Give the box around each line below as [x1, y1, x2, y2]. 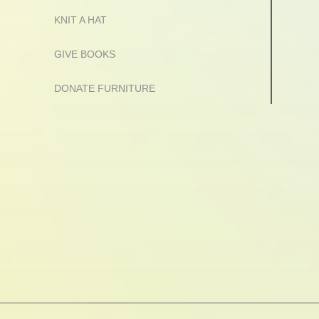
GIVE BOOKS [53, 48, 115, 60]
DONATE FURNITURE [53, 83, 155, 94]
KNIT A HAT [53, 14, 107, 26]
